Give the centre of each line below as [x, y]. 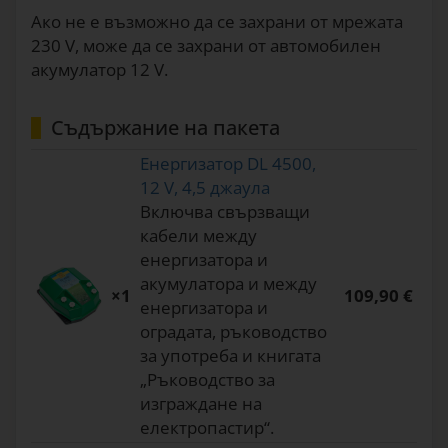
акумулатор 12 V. [99, 69]
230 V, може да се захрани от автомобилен [206, 45]
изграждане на [201, 403]
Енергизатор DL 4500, [228, 163]
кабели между [198, 235]
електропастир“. [207, 427]
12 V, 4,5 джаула [205, 187]
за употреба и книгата [230, 355]
